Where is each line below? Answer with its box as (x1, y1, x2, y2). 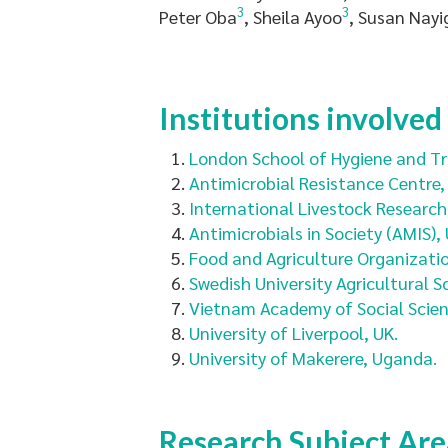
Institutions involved (159, 99, 442, 136)
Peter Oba (159, 4, 237, 28)
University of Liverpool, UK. (189, 320, 398, 344)
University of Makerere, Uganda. (189, 345, 437, 369)
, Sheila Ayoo (244, 4, 342, 28)
